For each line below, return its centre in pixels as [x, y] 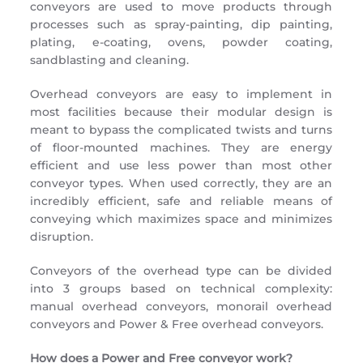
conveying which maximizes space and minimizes [181, 219]
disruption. [62, 237]
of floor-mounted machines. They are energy [181, 147]
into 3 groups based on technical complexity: [181, 288]
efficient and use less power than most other [181, 165]
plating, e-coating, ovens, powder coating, [181, 42]
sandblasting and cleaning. [110, 60]
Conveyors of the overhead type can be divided [181, 271]
